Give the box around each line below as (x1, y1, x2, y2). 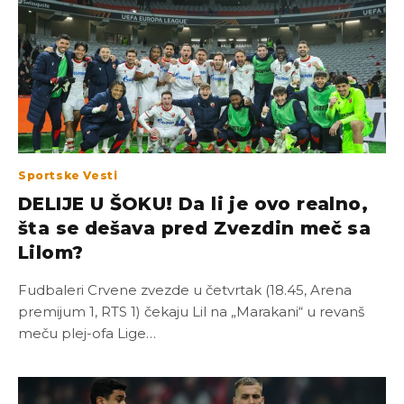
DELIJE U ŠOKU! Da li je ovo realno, (18, 193, 368, 215)
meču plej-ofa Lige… (18, 325, 156, 342)
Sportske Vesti (18, 169, 118, 182)
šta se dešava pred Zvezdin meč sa (18, 217, 372, 239)
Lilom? (18, 242, 84, 263)
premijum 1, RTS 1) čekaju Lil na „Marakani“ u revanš (18, 303, 364, 320)
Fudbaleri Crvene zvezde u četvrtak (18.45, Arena (18, 281, 352, 298)
